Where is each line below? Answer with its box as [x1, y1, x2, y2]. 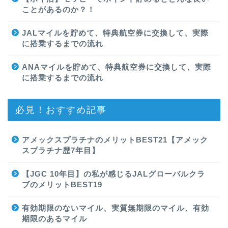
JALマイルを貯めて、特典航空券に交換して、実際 [22, 28, 209, 37]
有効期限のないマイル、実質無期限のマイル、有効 [22, 203, 209, 212]
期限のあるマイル [22, 214, 87, 223]
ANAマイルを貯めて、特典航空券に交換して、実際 [22, 62, 211, 71]
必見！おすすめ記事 [15, 103, 107, 115]
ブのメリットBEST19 [22, 180, 102, 189]
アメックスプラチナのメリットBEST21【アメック [22, 135, 208, 144]
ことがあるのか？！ [22, 5, 95, 14]
